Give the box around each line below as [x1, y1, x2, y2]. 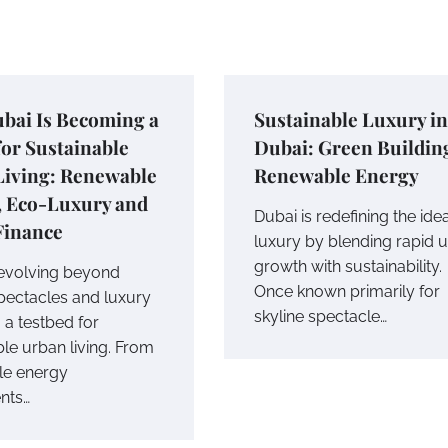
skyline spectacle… [254, 307, 387, 327]
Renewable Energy [254, 162, 419, 189]
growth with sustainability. [254, 257, 442, 277]
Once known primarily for [254, 282, 440, 302]
